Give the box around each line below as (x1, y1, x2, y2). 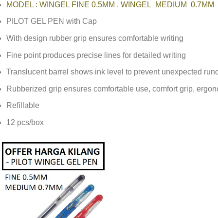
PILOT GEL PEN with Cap (6, 17, 97, 26)
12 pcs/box (6, 118, 44, 127)
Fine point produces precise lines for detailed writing (6, 51, 186, 59)
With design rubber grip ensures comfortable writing (6, 34, 184, 42)
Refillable (6, 101, 40, 110)
